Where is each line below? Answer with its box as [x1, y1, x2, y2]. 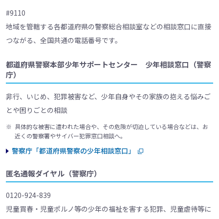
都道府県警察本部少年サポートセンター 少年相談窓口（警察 [6, 59, 211, 70]
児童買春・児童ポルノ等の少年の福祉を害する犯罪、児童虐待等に [6, 204, 211, 214]
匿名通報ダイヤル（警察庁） [6, 168, 101, 179]
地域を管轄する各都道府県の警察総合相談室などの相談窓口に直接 [6, 22, 211, 32]
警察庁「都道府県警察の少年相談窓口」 [12, 146, 135, 156]
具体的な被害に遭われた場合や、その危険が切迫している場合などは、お [15, 122, 208, 131]
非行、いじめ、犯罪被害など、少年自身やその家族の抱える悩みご [6, 91, 211, 102]
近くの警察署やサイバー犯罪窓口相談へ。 [15, 131, 126, 140]
